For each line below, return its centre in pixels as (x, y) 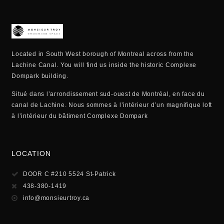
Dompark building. (40, 76)
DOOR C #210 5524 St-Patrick (69, 174)
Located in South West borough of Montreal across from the (103, 54)
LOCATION (31, 154)
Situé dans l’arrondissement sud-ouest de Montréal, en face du (108, 94)
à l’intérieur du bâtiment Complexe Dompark (80, 116)
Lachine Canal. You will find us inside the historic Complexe (104, 65)
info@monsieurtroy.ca (56, 198)
